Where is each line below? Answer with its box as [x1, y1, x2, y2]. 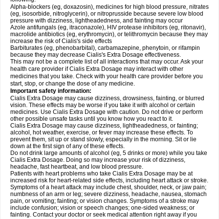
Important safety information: [10, 88, 91, 94]
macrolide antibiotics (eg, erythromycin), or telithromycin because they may [10, 31, 208, 38]
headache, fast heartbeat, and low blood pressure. [10, 163, 143, 170]
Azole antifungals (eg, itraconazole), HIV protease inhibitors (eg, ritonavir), [10, 24, 206, 31]
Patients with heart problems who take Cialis [10, 170, 129, 177]
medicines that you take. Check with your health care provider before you [10, 73, 203, 80]
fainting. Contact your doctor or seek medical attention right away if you [10, 211, 197, 218]
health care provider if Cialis [10, 66, 86, 72]
